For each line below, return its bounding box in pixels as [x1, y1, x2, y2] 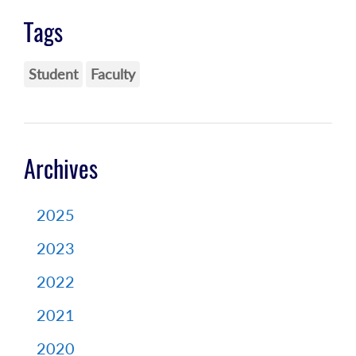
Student [29, 64, 78, 83]
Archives [24, 152, 98, 185]
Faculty [91, 64, 135, 83]
